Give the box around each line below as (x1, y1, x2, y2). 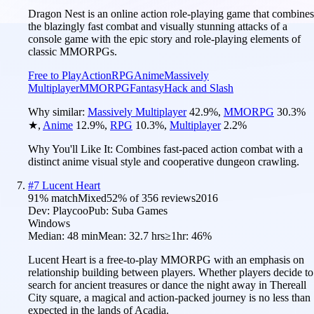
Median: (28, 229, 67, 242)
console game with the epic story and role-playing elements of (28, 32, 301, 45)
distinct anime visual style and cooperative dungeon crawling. (28, 155, 299, 168)
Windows (28, 217, 70, 229)
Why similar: (28, 105, 88, 118)
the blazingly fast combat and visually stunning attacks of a (28, 20, 287, 32)
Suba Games (111, 204, 168, 217)
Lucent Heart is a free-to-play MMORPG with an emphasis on (28, 253, 304, 266)
